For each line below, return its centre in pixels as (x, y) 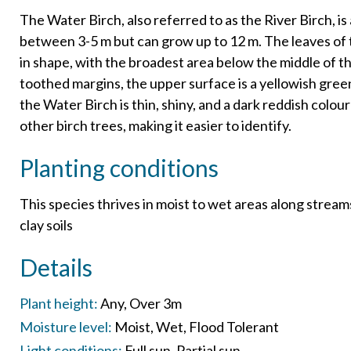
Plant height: (58, 303)
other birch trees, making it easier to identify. (155, 125)
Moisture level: (65, 326)
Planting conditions (119, 167)
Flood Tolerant (233, 326)
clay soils (46, 224)
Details (56, 267)
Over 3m (155, 303)
